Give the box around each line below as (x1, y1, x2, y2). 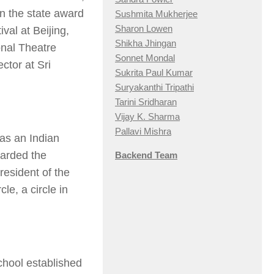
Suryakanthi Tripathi (115, 82, 194, 93)
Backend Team (115, 150, 177, 161)
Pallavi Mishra (115, 126, 171, 137)
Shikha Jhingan (115, 38, 176, 49)
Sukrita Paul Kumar (115, 67, 193, 78)
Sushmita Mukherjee (115, 9, 198, 20)
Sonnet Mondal (115, 53, 175, 64)
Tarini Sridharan (115, 97, 177, 108)
